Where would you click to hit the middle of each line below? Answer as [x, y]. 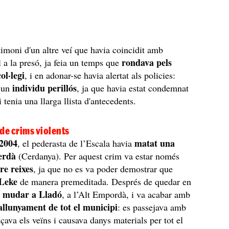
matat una [155, 143]
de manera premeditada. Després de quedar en [105, 181]
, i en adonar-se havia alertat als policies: [100, 75]
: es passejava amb [152, 207]
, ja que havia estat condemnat [133, 88]
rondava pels [147, 62]
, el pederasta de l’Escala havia [76, 143]
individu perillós [45, 88]
